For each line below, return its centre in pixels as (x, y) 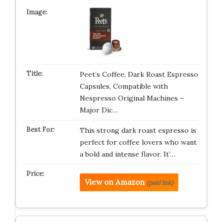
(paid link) (160, 183)
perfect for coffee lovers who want (138, 142)
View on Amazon (114, 182)
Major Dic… (99, 110)
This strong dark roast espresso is (138, 130)
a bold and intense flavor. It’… (127, 154)
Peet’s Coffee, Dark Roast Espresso (139, 74)
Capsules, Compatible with (124, 86)
